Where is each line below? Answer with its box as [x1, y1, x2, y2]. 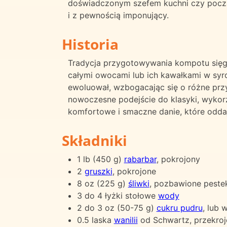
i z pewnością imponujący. [68, 10, 169, 21]
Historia [62, 34, 119, 54]
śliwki [128, 178, 149, 188]
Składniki [62, 130, 127, 150]
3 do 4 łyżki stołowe [77, 190, 158, 201]
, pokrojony [156, 154, 200, 164]
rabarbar [124, 154, 157, 164]
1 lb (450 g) [77, 154, 124, 164]
